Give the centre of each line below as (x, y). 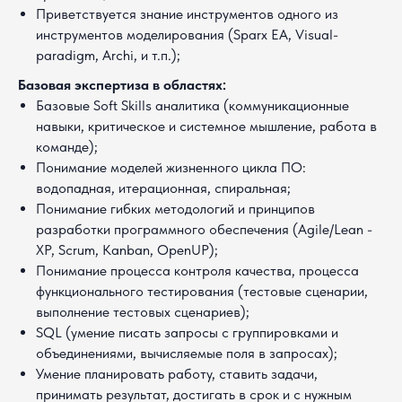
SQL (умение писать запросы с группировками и (187, 332)
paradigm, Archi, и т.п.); (108, 55)
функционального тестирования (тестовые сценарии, (202, 291)
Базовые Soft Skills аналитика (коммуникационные (192, 105)
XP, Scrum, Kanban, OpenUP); (127, 250)
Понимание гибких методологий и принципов (175, 209)
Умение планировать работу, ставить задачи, (177, 374)
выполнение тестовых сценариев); (143, 312)
